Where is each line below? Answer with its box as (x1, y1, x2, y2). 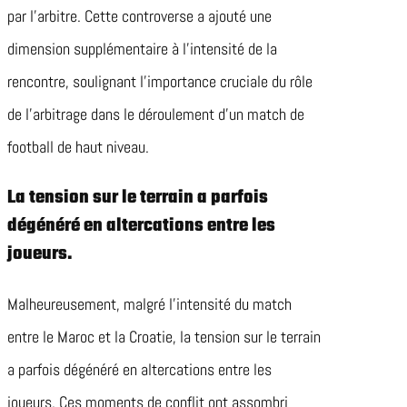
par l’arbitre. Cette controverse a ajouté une (7, 5, 272, 27)
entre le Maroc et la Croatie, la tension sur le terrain (7, 326, 321, 348)
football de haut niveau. (7, 136, 149, 158)
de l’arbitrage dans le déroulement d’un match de (7, 104, 304, 125)
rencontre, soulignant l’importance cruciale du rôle (7, 71, 313, 93)
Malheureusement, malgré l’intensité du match (7, 293, 292, 315)
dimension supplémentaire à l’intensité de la (7, 38, 277, 60)
